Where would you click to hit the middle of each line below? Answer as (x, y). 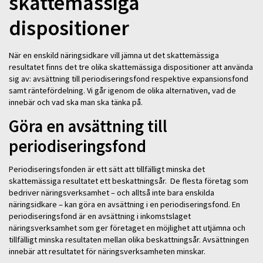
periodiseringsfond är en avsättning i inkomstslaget (100, 216)
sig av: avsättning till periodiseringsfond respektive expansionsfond (129, 78)
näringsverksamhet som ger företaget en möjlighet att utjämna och (127, 227)
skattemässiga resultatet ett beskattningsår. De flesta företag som (129, 181)
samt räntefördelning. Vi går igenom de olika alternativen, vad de (122, 90)
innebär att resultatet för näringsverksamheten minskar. (107, 251)
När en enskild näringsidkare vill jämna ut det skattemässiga (114, 55)
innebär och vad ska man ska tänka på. (76, 102)
